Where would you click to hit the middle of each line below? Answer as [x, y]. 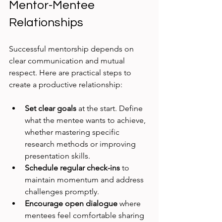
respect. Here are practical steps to [71, 73]
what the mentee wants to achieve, [86, 120]
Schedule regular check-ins [72, 168]
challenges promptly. [62, 192]
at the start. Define [111, 109]
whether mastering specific [73, 132]
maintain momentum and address [85, 180]
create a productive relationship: [66, 85]
